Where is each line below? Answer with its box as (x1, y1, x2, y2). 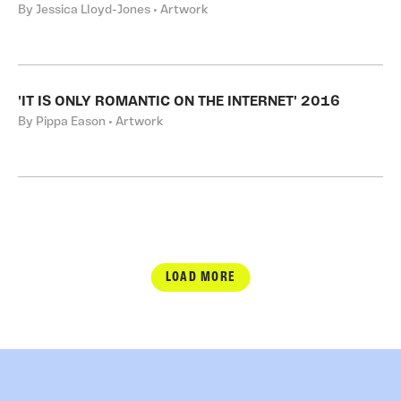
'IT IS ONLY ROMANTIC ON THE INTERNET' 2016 (18, 95, 340, 109)
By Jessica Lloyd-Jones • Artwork (18, 4, 208, 17)
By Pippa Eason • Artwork (18, 115, 163, 129)
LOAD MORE (165, 270, 236, 285)
